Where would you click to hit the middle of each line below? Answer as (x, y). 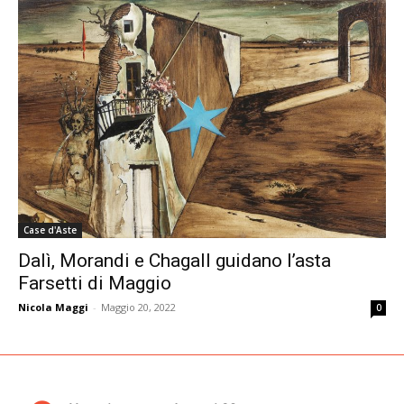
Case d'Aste (50, 230)
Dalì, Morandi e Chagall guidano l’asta (174, 260)
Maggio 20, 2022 (138, 307)
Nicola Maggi (53, 307)
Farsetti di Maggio (95, 283)
